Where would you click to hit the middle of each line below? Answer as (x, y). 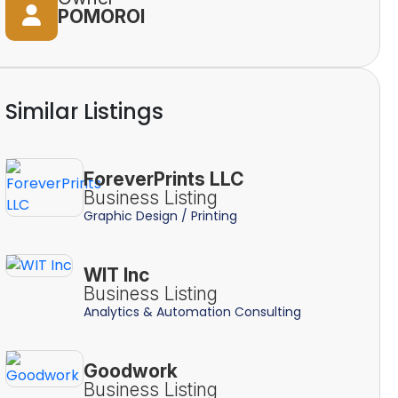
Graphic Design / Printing (160, 215)
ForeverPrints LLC (163, 179)
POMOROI (101, 16)
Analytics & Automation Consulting (192, 311)
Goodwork (130, 370)
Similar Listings (84, 111)
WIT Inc (116, 275)
